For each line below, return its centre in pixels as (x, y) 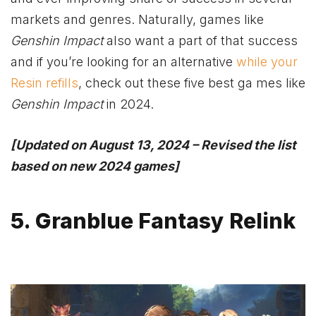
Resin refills (44, 83)
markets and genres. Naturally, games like (137, 20)
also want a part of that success (202, 41)
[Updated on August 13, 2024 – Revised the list (153, 145)
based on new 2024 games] (95, 166)
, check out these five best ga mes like (192, 83)
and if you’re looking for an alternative (123, 62)
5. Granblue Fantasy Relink (153, 221)
